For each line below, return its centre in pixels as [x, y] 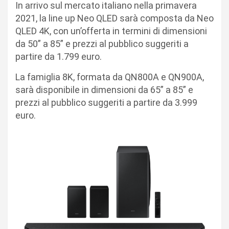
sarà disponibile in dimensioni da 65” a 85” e [104, 89]
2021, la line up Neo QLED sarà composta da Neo [114, 18]
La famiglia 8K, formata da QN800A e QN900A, [110, 77]
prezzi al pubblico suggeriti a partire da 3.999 [106, 102]
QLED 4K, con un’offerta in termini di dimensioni [111, 31]
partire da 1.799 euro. [59, 56]
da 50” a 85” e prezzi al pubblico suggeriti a [102, 43]
